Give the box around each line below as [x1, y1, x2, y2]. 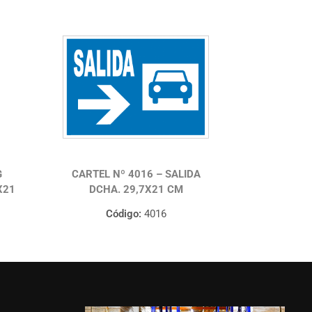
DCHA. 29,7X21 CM [88, 183, 183, 196]
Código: [105, 208, 141, 221]
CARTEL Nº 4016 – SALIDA [71, 168, 201, 181]
